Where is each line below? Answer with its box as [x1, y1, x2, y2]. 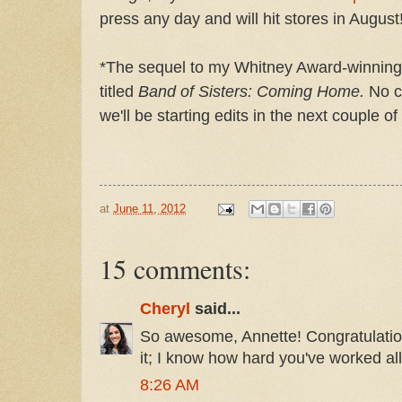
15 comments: [100, 250, 250, 287]
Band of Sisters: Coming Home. [138, 81, 364, 100]
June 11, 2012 [113, 201, 186, 215]
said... [190, 300, 240, 319]
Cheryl [140, 300, 190, 319]
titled [100, 81, 138, 100]
